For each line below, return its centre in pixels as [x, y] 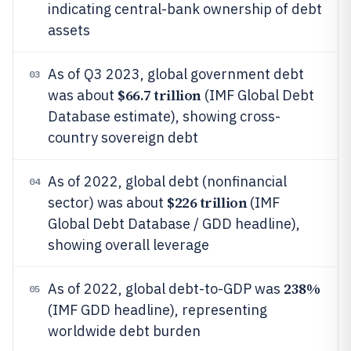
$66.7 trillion [159, 95]
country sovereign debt [123, 138]
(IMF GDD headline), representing [157, 310]
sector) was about [107, 203]
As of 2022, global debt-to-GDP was [166, 289]
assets [69, 30]
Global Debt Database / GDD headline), [174, 224]
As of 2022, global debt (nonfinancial [167, 181]
